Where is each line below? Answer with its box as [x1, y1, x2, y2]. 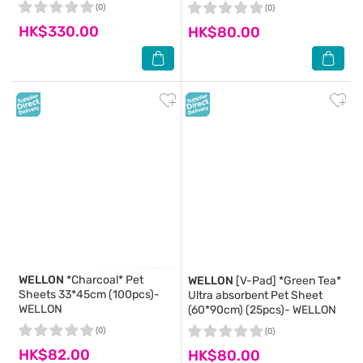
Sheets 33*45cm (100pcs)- [19, 288, 160, 301]
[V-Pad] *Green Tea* [233, 274, 341, 288]
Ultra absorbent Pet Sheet [188, 288, 322, 302]
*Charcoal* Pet [64, 273, 143, 287]
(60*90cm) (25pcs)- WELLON [188, 303, 336, 317]
